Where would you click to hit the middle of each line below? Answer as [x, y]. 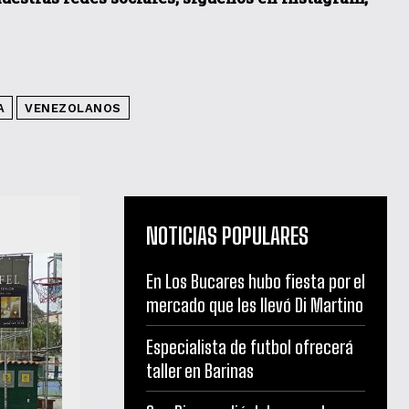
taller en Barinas [200, 370]
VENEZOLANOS [73, 108]
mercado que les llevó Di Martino [255, 304]
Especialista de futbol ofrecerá [250, 346]
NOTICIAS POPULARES [227, 236]
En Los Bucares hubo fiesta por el [256, 281]
